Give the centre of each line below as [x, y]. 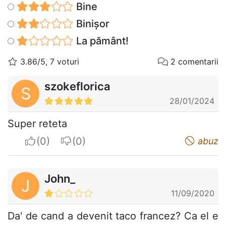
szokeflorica [77, 87]
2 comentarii [193, 62]
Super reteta [37, 124]
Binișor [91, 24]
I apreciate [61, 141]
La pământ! [101, 41]
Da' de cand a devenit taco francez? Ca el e [113, 216]
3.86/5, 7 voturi [48, 62]
